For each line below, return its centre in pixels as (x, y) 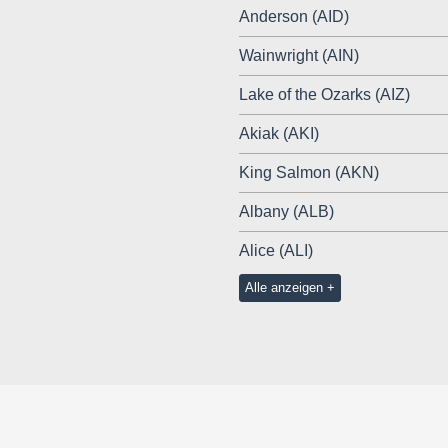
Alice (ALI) (276, 251)
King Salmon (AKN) (309, 173)
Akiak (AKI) (279, 134)
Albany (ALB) (286, 212)
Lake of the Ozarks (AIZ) (324, 95)
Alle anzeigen (283, 288)
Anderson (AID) (294, 17)
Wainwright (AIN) (299, 56)
